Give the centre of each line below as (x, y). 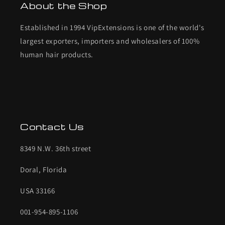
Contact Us (52, 126)
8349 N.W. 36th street (56, 148)
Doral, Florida (44, 170)
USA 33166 (38, 191)
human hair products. (57, 54)
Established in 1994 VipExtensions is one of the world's (113, 27)
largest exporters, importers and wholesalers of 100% (110, 41)
